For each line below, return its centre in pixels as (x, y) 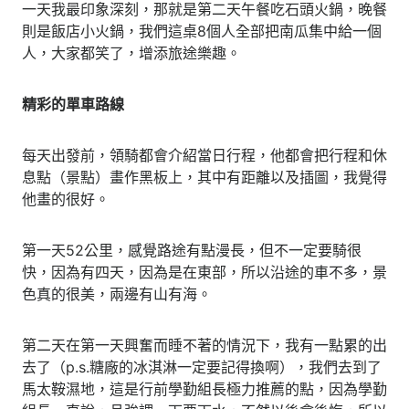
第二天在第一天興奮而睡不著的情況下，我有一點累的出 (204, 345)
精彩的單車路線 (73, 104)
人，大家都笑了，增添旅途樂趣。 (131, 52)
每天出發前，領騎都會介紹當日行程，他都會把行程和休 (204, 155)
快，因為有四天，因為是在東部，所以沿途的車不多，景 (204, 272)
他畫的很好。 (66, 199)
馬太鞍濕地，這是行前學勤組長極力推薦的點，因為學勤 (204, 388)
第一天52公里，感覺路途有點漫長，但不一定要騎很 (192, 250)
